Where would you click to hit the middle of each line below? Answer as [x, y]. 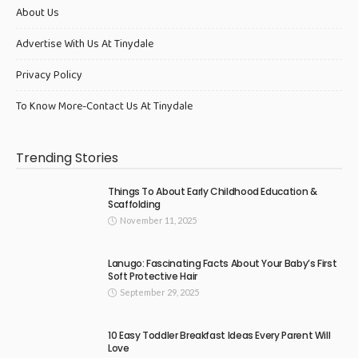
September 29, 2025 [159, 292]
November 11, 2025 [158, 221]
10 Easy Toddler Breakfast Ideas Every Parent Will [219, 336]
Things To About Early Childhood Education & [213, 192]
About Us [38, 13]
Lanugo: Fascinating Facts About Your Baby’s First [223, 264]
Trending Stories [67, 158]
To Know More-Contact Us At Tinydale [104, 107]
